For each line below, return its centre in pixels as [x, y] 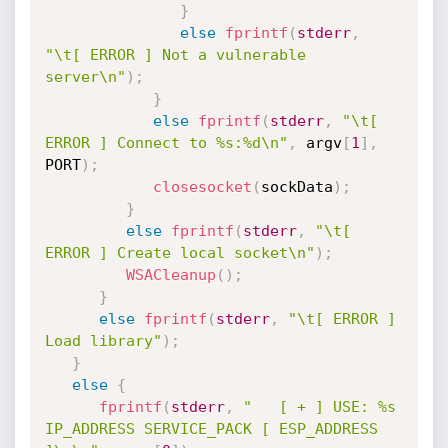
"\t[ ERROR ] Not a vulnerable [175, 55]
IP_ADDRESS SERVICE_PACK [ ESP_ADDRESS [211, 429]
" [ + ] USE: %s [319, 407]
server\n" [85, 77]
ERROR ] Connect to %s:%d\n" [166, 143]
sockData [296, 187]
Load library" [103, 341]
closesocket [202, 187]
